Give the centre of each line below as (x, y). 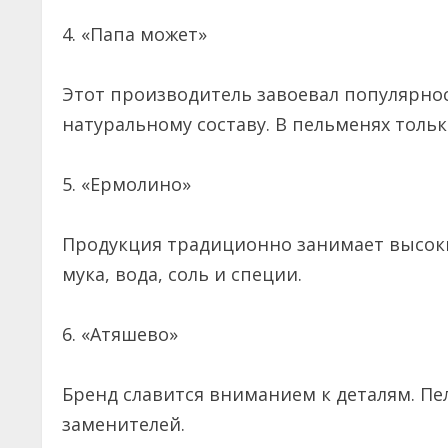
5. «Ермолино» (126, 184)
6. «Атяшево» (120, 334)
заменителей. (128, 424)
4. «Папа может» (139, 34)
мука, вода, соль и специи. (187, 274)
